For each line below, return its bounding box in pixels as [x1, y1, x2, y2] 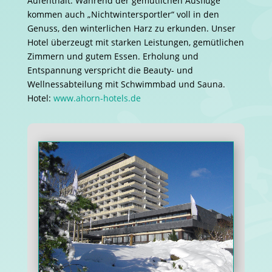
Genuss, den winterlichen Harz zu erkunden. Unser [27, 22, 236, 35]
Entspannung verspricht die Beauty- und [27, 64, 193, 76]
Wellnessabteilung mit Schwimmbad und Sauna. [27, 78, 225, 90]
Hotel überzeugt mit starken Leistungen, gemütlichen [27, 36, 244, 49]
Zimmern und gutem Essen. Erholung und [27, 50, 199, 63]
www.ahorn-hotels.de [53, 92, 141, 104]
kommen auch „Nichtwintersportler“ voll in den [27, 8, 219, 21]
